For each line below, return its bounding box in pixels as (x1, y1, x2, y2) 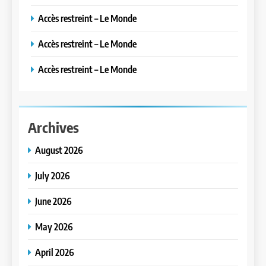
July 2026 (35, 169, 70, 182)
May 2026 (35, 220, 73, 233)
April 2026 (35, 245, 74, 258)
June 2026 (35, 194, 72, 207)
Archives (28, 118, 79, 136)
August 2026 (35, 143, 83, 156)
